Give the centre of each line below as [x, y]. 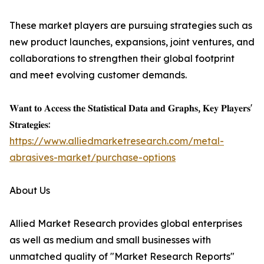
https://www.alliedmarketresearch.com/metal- [117, 141]
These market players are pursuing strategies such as [131, 26]
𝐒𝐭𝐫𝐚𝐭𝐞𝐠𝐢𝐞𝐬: [30, 125]
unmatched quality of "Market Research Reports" [122, 257]
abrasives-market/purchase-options [93, 158]
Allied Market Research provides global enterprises [126, 224]
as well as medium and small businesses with [110, 240]
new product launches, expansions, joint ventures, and [132, 42]
